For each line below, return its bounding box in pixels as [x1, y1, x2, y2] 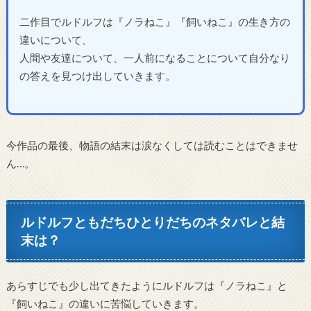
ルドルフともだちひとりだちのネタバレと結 [21, 214, 285, 230]
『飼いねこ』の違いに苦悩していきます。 [6, 296, 204, 310]
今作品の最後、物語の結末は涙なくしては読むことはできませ [6, 138, 298, 151]
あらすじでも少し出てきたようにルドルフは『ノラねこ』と [6, 278, 287, 292]
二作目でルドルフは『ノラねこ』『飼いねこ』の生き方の [19, 15, 290, 28]
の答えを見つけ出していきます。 [19, 69, 176, 83]
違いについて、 [19, 33, 92, 47]
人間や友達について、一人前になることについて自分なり [19, 51, 290, 65]
